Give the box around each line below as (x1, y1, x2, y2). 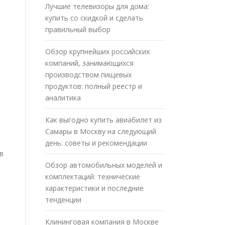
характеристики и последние (45, 183, 144, 193)
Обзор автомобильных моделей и (45, 160, 162, 170)
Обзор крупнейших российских (45, 46, 150, 56)
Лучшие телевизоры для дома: (45, 1, 149, 11)
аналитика (45, 92, 81, 102)
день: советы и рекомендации (45, 138, 147, 148)
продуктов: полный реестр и (45, 81, 142, 91)
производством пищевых (45, 69, 132, 79)
